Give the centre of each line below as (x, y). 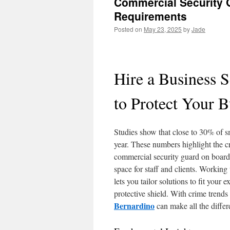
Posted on (128, 29)
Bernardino (134, 206)
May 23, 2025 (163, 29)
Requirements (150, 16)
